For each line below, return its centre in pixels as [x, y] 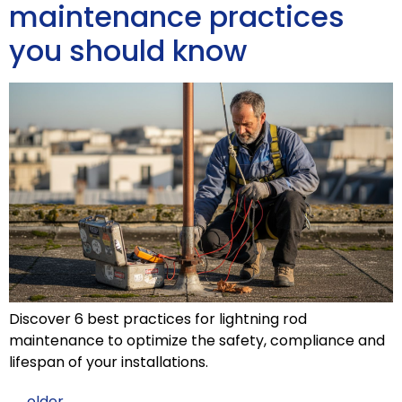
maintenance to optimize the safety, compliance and [197, 340]
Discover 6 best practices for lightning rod [158, 319]
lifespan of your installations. [109, 362]
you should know [128, 51]
